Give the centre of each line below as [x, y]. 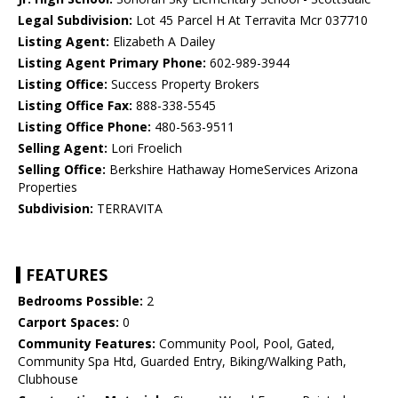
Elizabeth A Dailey [162, 42]
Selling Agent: [63, 148]
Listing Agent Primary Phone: [112, 63]
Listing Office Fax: [75, 106]
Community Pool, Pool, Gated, [245, 344]
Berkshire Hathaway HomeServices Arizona [232, 170]
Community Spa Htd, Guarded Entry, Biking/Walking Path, [182, 362]
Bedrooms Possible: [80, 301]
